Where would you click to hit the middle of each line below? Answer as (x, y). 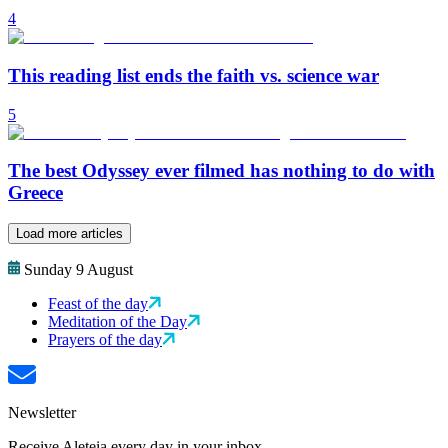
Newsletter (42, 413)
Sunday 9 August (78, 270)
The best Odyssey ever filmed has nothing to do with (221, 171)
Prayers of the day (105, 340)
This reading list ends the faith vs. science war (193, 76)
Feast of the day (98, 304)
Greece (35, 193)
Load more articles (69, 234)
